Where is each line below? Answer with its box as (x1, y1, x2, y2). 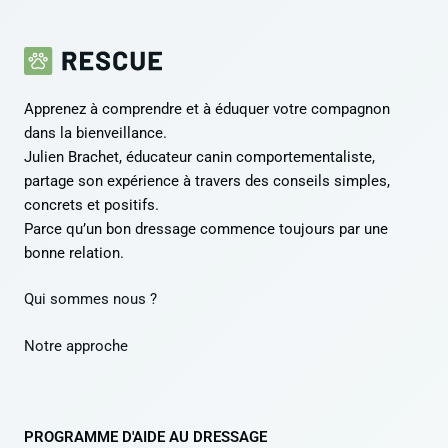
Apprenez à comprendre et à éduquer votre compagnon (24, 99, 390, 118)
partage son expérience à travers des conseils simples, (24, 171, 390, 190)
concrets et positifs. (24, 195, 159, 214)
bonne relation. (24, 243, 124, 262)
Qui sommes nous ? (24, 290, 157, 309)
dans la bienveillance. (24, 123, 167, 142)
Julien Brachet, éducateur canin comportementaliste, (24, 147, 375, 166)
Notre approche (24, 336, 128, 355)
